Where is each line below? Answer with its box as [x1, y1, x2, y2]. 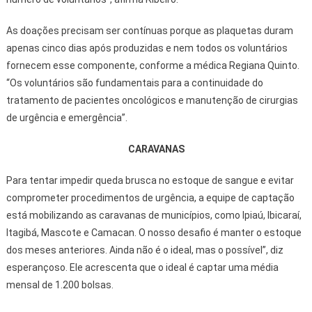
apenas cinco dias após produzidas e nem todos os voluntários [6, 42, 288, 54]
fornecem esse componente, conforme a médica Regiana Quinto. [6, 59, 299, 71]
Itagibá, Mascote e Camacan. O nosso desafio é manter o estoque [6, 226, 302, 238]
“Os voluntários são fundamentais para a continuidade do [6, 77, 263, 88]
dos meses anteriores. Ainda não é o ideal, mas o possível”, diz [6, 244, 283, 256]
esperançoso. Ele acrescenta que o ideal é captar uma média [6, 261, 279, 273]
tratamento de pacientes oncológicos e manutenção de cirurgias [6, 94, 298, 106]
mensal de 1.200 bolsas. [6, 279, 114, 290]
